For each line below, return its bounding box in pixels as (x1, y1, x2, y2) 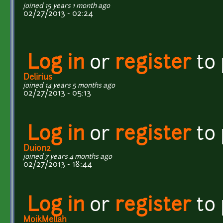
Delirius (23, 73, 52, 82)
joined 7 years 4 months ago (23, 153, 112, 160)
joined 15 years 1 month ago (23, 2, 110, 9)
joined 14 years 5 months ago (23, 82, 115, 89)
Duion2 (23, 144, 51, 153)
